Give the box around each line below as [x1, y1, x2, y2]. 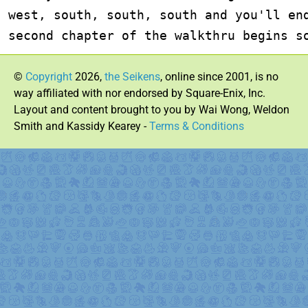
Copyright [25, 69, 72, 83]
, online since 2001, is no [160, 69, 278, 83]
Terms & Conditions [149, 119, 244, 133]
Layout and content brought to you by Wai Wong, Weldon [14, 102, 289, 116]
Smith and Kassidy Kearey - [14, 119, 149, 133]
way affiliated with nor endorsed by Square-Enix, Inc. [14, 86, 265, 100]
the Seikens [104, 69, 160, 83]
